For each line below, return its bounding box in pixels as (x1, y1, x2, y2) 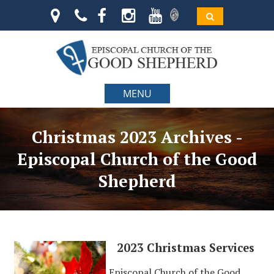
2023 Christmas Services (117, 240, 255, 255)
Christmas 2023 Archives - (31, 126, 243, 148)
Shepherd (98, 170, 176, 192)
